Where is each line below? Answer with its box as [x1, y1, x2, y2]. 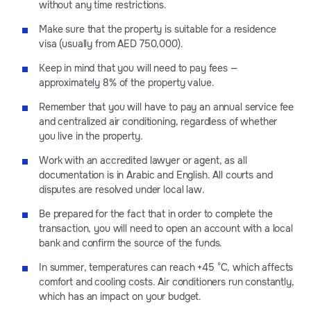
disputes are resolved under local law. [39, 183, 205, 196]
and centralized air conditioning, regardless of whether [39, 115, 278, 128]
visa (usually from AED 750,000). [39, 37, 183, 50]
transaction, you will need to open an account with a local [39, 221, 293, 235]
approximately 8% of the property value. [39, 76, 215, 89]
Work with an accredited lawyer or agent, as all [39, 153, 247, 167]
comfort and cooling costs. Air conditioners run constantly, [39, 275, 294, 288]
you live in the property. [39, 129, 143, 142]
